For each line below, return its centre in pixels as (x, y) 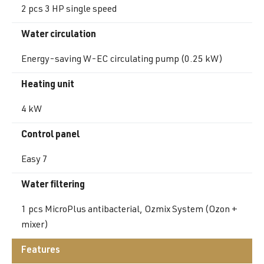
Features (41, 251)
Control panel (50, 135)
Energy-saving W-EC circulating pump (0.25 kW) (122, 60)
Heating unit (48, 85)
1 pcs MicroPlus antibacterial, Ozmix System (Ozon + (129, 210)
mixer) (35, 225)
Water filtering (53, 185)
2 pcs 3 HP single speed (69, 10)
